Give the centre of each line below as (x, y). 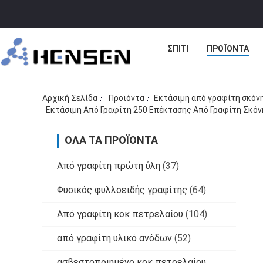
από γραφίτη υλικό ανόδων (114, 238)
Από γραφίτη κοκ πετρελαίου (120, 214)
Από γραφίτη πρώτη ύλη (109, 166)
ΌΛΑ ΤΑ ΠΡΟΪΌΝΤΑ (111, 140)
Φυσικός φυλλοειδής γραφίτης (122, 190)
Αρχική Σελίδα (70, 98)
